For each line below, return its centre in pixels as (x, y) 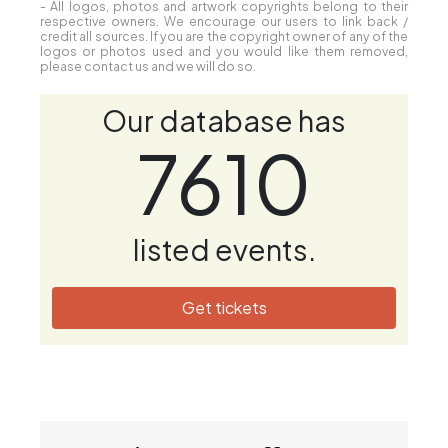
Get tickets (224, 307)
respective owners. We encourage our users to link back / (224, 20)
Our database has (224, 119)
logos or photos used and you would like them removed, (224, 50)
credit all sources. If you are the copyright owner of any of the (224, 35)
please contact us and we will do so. (148, 65)
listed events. (224, 248)
